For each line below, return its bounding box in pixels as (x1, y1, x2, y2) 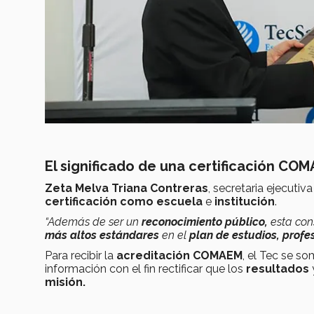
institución (214, 194, 275, 208)
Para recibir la (45, 248, 116, 262)
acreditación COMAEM (116, 248, 243, 262)
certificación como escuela (45, 194, 205, 208)
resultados (246, 261, 312, 275)
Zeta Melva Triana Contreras (45, 181, 208, 195)
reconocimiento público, (142, 214, 268, 228)
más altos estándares (45, 228, 159, 242)
